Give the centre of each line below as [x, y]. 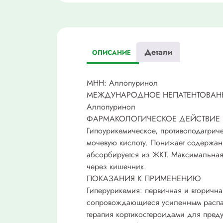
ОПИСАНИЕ [111, 53]
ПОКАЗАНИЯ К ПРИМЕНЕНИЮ [144, 178]
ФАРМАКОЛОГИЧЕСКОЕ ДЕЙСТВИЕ [153, 118]
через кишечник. [116, 166]
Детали [158, 52]
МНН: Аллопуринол [122, 83]
